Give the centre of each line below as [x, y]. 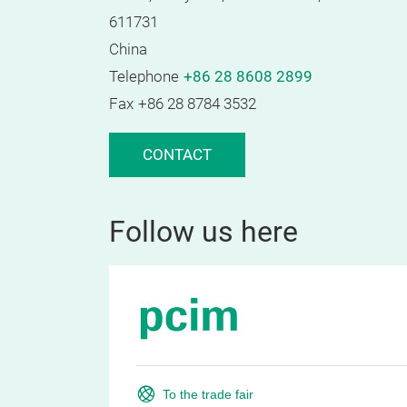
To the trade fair [208, 394]
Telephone [144, 77]
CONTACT [177, 155]
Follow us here [203, 232]
